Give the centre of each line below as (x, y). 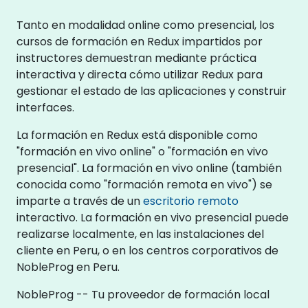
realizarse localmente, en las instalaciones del (140, 234)
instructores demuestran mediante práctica (136, 58)
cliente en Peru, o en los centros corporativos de (147, 250)
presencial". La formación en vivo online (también (149, 168)
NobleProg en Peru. (68, 267)
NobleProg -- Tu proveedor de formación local (143, 294)
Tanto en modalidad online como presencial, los (145, 25)
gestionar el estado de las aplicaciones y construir (152, 91)
